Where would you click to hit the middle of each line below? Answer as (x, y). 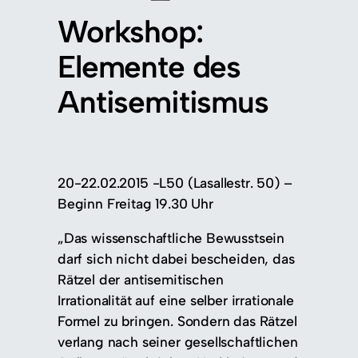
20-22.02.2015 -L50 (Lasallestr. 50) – (175, 182)
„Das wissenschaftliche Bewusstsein (171, 238)
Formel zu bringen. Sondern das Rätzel (177, 321)
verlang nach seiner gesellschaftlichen (178, 342)
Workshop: (130, 32)
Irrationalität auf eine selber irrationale (176, 300)
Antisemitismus (163, 102)
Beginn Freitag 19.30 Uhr (135, 203)
